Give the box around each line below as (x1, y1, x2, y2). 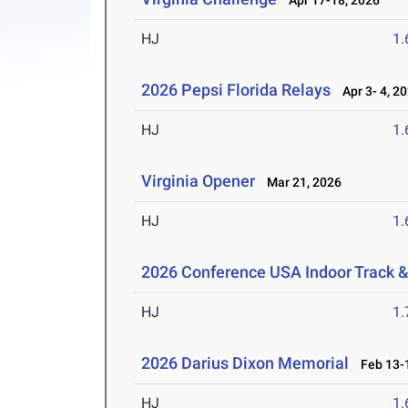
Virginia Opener (141, 171, 256, 191)
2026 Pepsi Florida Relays (141, 80, 331, 100)
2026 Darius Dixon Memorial (141, 353, 350, 373)
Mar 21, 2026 (259, 175, 342, 190)
